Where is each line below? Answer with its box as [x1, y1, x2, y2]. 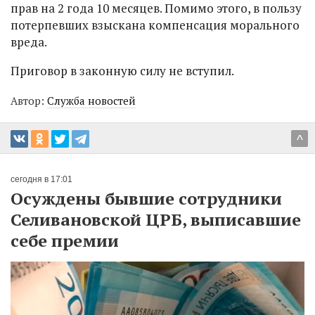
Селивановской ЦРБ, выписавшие [11, 207, 301, 231]
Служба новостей [47, 93, 136, 108]
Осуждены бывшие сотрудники [11, 186, 282, 210]
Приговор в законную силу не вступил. [11, 62, 236, 79]
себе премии [11, 229, 119, 252]
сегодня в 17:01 [11, 174, 72, 184]
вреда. [11, 33, 49, 50]
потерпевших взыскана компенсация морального [11, 16, 300, 33]
